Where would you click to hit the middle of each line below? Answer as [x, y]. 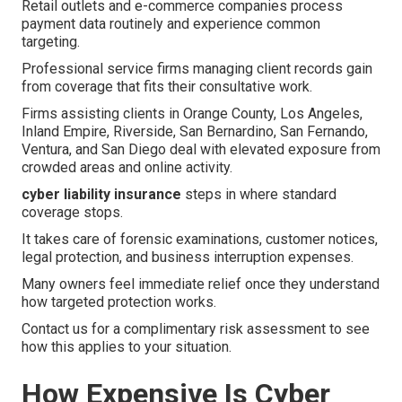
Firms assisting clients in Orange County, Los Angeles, [192, 114]
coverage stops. [72, 213]
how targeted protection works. [119, 302]
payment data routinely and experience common [171, 24]
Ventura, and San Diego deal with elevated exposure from [201, 150]
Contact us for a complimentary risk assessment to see [196, 329]
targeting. [51, 42]
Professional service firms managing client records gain [197, 69]
